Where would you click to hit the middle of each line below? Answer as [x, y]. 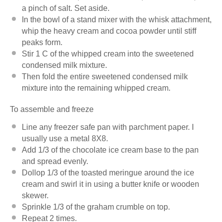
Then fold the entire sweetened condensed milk [105, 76]
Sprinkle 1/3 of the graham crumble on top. [97, 207]
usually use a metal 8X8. [65, 138]
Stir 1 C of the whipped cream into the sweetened [108, 54]
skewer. [35, 195]
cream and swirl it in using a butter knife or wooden [111, 184]
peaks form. [43, 42]
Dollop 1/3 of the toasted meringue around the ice [108, 172]
